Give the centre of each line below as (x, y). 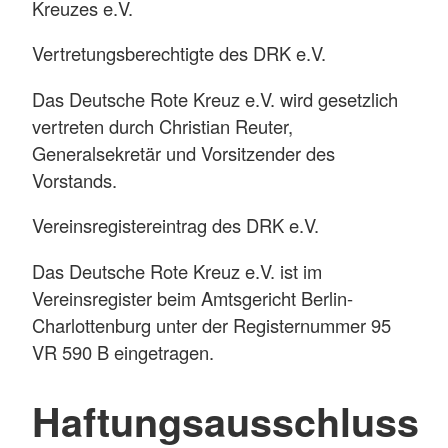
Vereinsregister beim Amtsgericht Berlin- (192, 297)
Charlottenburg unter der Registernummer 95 (211, 324)
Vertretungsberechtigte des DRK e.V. (179, 53)
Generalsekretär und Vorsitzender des (183, 152)
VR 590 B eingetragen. (123, 351)
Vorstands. (77, 179)
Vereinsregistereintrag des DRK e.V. (175, 225)
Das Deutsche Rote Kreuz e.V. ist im (177, 270)
